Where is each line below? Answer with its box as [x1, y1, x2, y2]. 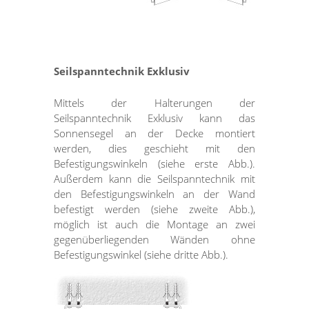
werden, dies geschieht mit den [54, 141, 255, 156]
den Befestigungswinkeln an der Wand [54, 187, 255, 201]
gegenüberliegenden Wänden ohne [54, 232, 255, 247]
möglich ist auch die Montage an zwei [54, 217, 255, 232]
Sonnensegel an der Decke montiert [54, 126, 255, 141]
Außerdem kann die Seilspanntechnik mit [54, 172, 255, 186]
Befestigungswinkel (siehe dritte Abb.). [54, 248, 229, 262]
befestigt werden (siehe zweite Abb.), [54, 202, 255, 217]
